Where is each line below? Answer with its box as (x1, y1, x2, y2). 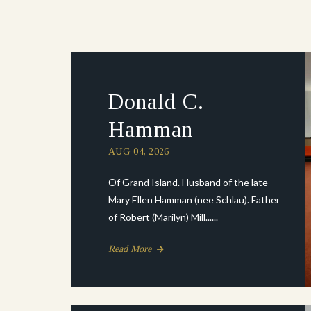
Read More (108, 244, 154, 254)
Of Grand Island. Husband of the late (108, 176, 268, 188)
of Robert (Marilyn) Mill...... (108, 211, 218, 223)
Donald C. (108, 89, 204, 114)
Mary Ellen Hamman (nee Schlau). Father (108, 194, 280, 205)
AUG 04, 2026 (108, 146, 169, 157)
